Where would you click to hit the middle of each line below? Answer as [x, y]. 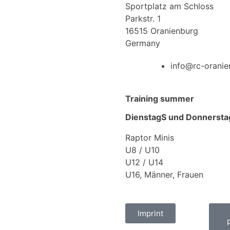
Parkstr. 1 [143, 18]
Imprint [150, 213]
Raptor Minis [150, 138]
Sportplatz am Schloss [169, 6]
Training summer [160, 99]
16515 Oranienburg [162, 31]
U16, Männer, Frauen [164, 175]
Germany [143, 43]
